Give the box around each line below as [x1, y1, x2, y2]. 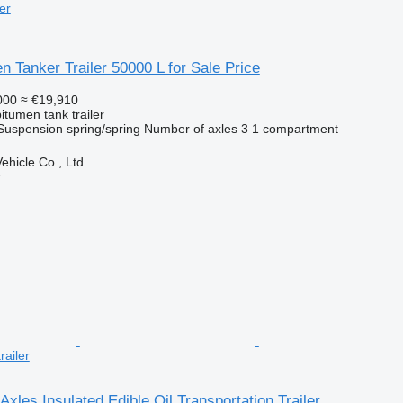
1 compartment [251, 121, 338, 136]
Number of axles [143, 121, 237, 136]
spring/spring [66, 121, 140, 136]
